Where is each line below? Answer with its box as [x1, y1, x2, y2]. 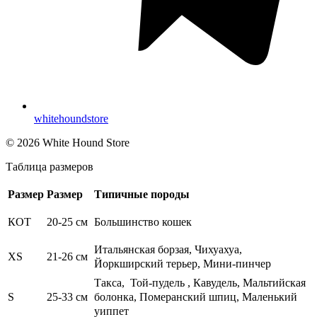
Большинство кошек [94, 216, 192, 229]
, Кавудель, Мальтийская [185, 277, 306, 289]
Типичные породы [94, 188, 190, 201]
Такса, [94, 277, 127, 289]
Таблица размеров [6, 161, 93, 173]
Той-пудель [127, 277, 185, 289]
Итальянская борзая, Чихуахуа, [94, 243, 242, 256]
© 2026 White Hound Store [6, 137, 129, 149]
